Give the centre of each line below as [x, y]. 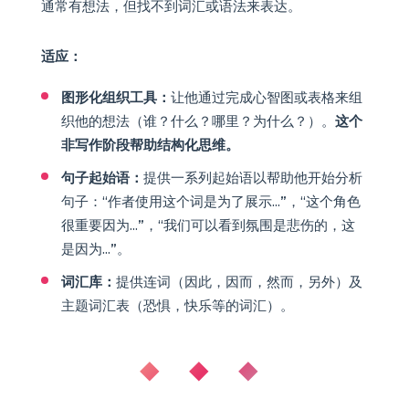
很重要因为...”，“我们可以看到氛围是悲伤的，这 [208, 225]
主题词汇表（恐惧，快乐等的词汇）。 [177, 305]
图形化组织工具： [115, 97]
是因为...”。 [95, 248]
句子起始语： [102, 177]
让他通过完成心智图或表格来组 [266, 97]
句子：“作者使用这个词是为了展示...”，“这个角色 [210, 201]
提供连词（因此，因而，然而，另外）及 [239, 281]
